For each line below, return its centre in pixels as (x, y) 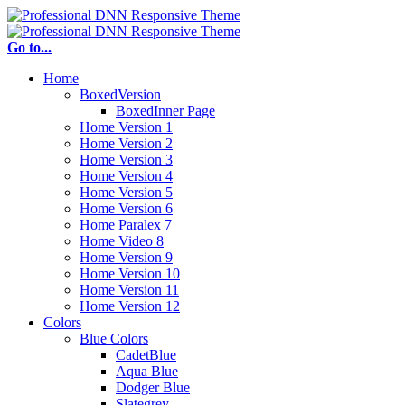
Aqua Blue (147, 371)
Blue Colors (114, 339)
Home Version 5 (126, 192)
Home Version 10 (130, 273)
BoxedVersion (120, 94)
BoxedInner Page (165, 111)
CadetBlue (146, 355)
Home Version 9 (126, 257)
